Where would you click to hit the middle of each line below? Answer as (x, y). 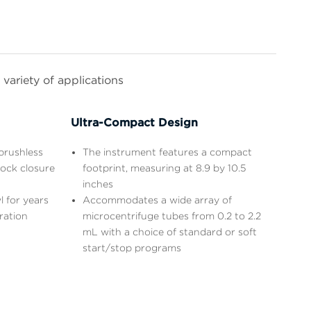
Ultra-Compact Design (134, 122)
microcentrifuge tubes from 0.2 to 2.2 (172, 216)
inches (98, 184)
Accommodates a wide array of (157, 200)
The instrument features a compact (167, 152)
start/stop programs (132, 247)
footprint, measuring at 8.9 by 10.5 (164, 168)
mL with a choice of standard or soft (170, 232)
